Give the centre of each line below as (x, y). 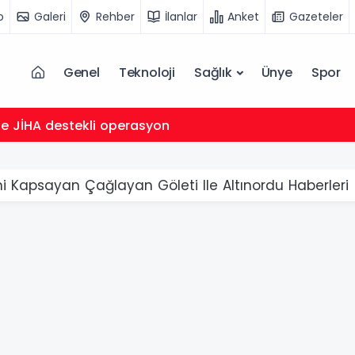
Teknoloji (147, 73)
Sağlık (213, 73)
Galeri (50, 16)
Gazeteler (316, 16)
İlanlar (181, 16)
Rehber (115, 16)
